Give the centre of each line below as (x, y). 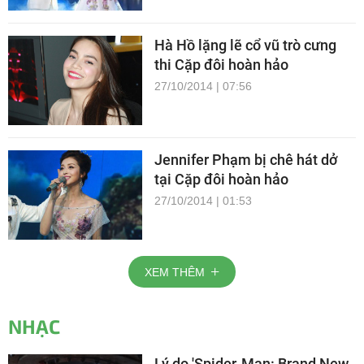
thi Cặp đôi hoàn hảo (221, 65)
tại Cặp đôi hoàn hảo (221, 180)
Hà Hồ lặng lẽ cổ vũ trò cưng (245, 45)
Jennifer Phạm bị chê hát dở (246, 160)
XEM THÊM (175, 272)
